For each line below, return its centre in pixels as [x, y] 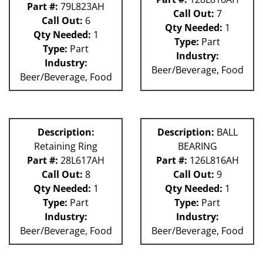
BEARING [197, 146]
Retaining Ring [66, 146]
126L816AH [213, 161]
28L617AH [81, 161]
